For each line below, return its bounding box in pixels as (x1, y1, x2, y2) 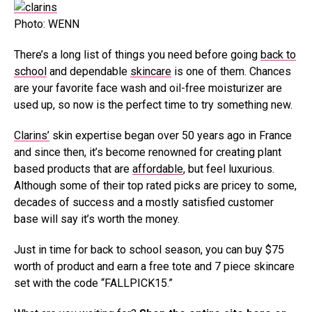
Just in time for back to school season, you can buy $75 (14, 243, 284, 256)
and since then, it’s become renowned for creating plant (14, 146, 281, 159)
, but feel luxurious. (183, 162, 274, 175)
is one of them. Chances (171, 65, 291, 78)
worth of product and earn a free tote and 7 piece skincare (14, 260, 295, 273)
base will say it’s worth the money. (14, 212, 180, 226)
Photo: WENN (14, 17, 79, 31)
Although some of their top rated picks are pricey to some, (14, 179, 297, 192)
